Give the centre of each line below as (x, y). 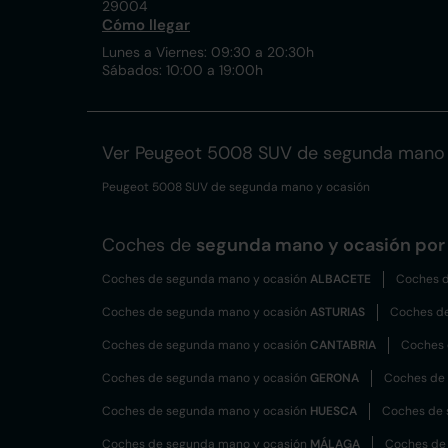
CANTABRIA (343, 345)
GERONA (334, 378)
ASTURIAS (337, 312)
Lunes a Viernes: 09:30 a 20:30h (208, 52)
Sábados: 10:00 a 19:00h (182, 70)
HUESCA (333, 411)
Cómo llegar (146, 25)
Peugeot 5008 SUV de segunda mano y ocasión (236, 187)
